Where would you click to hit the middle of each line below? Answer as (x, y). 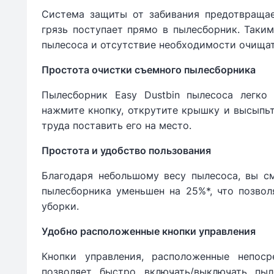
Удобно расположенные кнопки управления (149, 231)
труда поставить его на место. (117, 126)
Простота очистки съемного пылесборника (149, 70)
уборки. (60, 206)
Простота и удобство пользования (126, 151)
